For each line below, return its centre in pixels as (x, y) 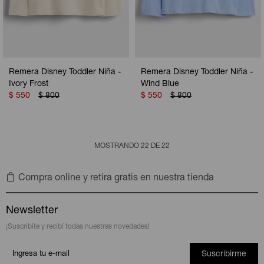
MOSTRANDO (118, 146)
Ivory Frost (29, 84)
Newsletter (32, 211)
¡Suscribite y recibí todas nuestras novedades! (78, 227)
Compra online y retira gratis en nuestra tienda (116, 178)
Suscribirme (224, 254)
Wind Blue (160, 84)
